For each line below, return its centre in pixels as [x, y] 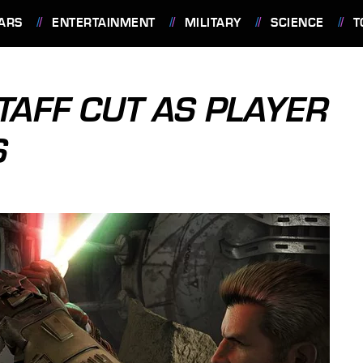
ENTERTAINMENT [104, 23]
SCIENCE [297, 23]
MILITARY [213, 23]
